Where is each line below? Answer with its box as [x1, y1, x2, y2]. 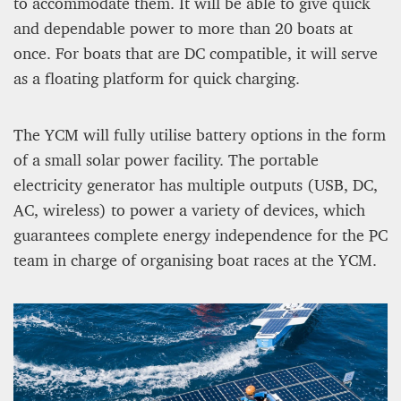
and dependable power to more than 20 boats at [13, 18, 353, 38]
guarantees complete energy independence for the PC [13, 225, 388, 245]
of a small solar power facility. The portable [13, 149, 319, 170]
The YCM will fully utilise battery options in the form [13, 124, 386, 145]
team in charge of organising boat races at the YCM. [13, 250, 377, 270]
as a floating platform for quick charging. [13, 68, 300, 89]
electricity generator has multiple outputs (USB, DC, [13, 175, 378, 195]
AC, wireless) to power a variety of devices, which [13, 200, 365, 220]
